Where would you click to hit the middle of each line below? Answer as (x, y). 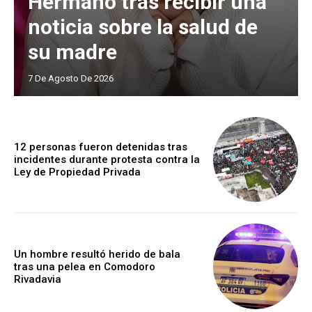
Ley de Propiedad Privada (77, 172)
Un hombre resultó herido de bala (97, 254)
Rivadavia (38, 279)
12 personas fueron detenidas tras (101, 147)
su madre (72, 52)
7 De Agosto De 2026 (71, 78)
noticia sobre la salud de (143, 26)
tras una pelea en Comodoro (85, 266)
